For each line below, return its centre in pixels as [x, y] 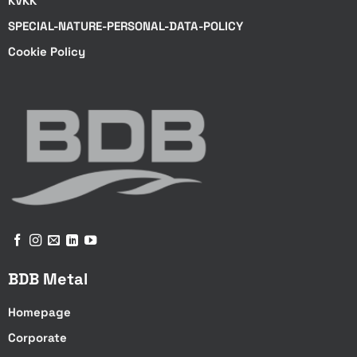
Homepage [39, 312]
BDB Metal [47, 279]
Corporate [37, 338]
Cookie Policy [46, 51]
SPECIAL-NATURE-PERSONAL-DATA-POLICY [125, 25]
